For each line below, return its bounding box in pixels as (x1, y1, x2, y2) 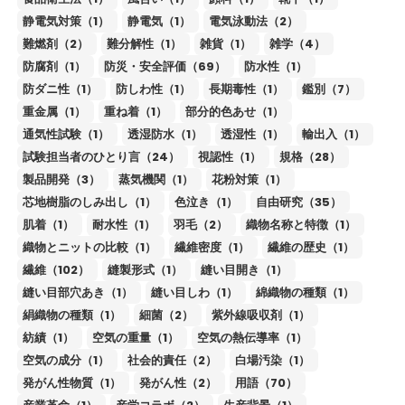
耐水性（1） (91, 215, 155, 233)
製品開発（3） (22, 170, 100, 188)
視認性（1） (197, 147, 261, 165)
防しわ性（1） (115, 80, 191, 98)
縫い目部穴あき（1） (22, 283, 133, 301)
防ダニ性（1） (22, 80, 98, 98)
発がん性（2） (138, 373, 217, 391)
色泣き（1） (174, 193, 238, 211)
